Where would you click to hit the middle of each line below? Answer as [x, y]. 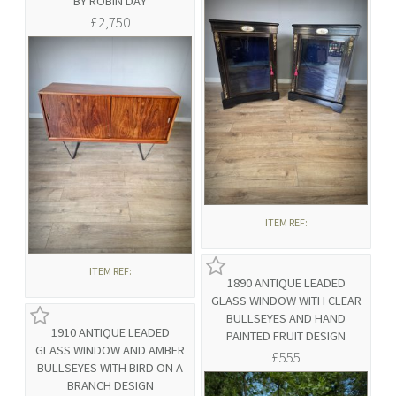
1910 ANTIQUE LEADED [110, 333]
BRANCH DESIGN [110, 386]
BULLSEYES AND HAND [286, 319]
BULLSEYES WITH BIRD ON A [110, 368]
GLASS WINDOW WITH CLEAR [286, 301]
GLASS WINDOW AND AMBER [110, 350]
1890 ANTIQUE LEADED [286, 283]
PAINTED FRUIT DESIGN [286, 336]
